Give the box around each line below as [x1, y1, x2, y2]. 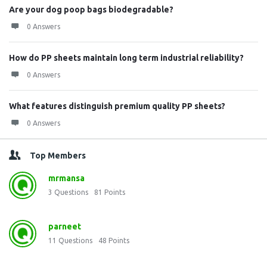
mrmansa [48, 173, 85, 183]
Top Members [30, 151, 86, 160]
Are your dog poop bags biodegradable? [9, 5, 173, 14]
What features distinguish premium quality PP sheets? [9, 101, 225, 111]
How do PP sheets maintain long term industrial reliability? [9, 53, 244, 63]
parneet [48, 222, 81, 231]
